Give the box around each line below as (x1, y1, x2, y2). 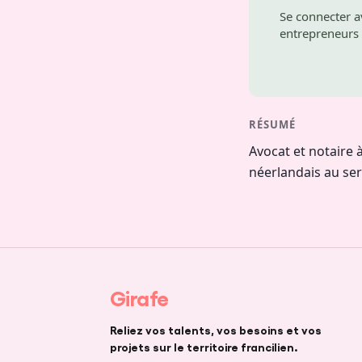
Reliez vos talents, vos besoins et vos (110, 322, 322, 336)
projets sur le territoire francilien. (110, 339, 298, 353)
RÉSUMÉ (249, 116, 297, 132)
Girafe (110, 284, 169, 309)
